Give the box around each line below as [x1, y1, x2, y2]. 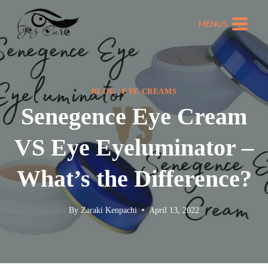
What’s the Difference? [16, 165, 252, 193]
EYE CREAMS [122, 87, 177, 96]
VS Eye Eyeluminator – [14, 134, 254, 162]
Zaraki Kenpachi [80, 205, 137, 215]
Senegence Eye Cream [21, 103, 247, 130]
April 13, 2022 [148, 205, 199, 215]
